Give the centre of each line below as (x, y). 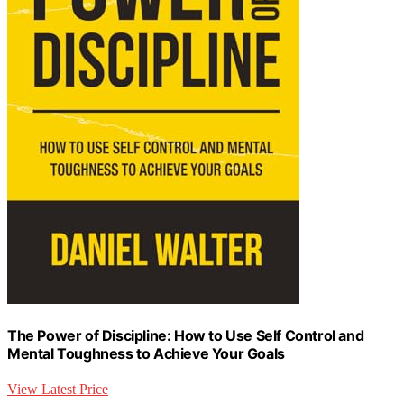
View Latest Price (58, 390)
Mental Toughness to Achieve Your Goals (146, 353)
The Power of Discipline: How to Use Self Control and (186, 335)
